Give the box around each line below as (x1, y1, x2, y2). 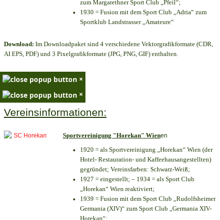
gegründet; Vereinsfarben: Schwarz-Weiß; (80, 165, 190, 173)
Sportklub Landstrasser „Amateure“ (80, 18, 174, 26)
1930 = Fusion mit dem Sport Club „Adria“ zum (80, 8, 207, 16)
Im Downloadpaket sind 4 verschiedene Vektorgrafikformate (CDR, (34, 40, 213, 48)
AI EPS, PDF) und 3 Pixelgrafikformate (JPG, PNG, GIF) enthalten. (4, 50, 178, 58)
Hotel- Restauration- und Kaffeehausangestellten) (80, 155, 211, 163)
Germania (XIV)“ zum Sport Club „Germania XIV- (80, 204, 212, 212)
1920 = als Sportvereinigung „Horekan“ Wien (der (80, 145, 213, 153)
